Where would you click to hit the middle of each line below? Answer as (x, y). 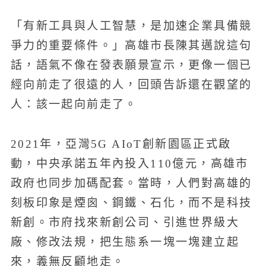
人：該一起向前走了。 (74, 104)
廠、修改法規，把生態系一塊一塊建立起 (125, 242)
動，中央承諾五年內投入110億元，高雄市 (129, 163)
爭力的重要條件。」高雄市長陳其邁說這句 (131, 46)
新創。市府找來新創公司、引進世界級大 (125, 222)
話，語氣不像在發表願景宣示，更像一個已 (131, 65)
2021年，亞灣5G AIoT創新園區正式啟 (121, 144)
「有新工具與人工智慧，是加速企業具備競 (131, 26)
